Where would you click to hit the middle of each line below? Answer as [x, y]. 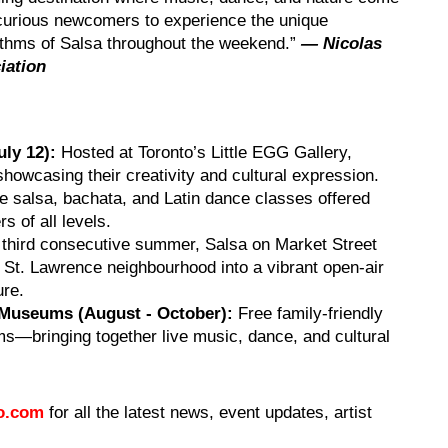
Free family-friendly [310, 313]
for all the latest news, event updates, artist [208, 412]
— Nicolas [341, 43]
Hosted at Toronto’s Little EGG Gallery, [206, 152]
